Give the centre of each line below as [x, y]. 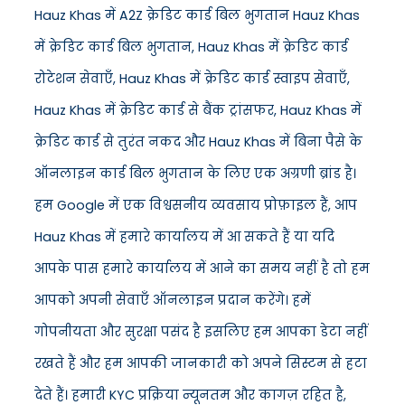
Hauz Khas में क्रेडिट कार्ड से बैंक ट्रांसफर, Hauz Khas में [198, 111]
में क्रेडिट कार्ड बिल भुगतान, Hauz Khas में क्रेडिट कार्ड [191, 47]
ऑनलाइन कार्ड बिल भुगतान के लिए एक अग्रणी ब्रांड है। [195, 174]
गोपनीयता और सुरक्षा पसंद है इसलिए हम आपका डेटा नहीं [201, 332]
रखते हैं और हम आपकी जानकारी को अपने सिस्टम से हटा [201, 364]
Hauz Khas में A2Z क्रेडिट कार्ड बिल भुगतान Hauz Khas [197, 16]
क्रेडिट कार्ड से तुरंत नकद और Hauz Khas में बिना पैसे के [198, 142]
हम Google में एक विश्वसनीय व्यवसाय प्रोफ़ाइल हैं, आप [196, 206]
